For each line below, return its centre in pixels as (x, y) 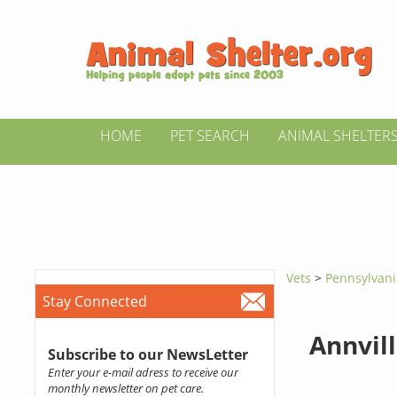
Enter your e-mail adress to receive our (143, 372)
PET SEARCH (210, 136)
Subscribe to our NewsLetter (148, 354)
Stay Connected (94, 301)
